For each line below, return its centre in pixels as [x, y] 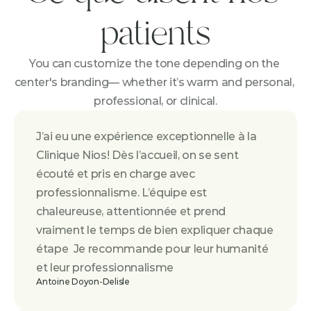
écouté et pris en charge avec [116, 174]
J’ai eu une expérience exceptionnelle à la [146, 136]
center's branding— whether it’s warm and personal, [154, 82]
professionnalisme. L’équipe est [122, 193]
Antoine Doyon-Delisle [83, 281]
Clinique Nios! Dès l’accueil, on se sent [137, 155]
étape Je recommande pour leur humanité [152, 249]
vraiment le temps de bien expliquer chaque [155, 230]
